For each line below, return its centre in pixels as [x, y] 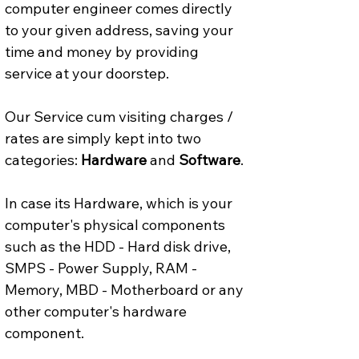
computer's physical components [117, 224]
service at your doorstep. [87, 73]
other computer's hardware [97, 311]
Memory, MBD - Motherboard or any [126, 289]
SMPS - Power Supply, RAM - [103, 268]
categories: [43, 159]
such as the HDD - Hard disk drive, [119, 246]
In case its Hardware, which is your [120, 203]
